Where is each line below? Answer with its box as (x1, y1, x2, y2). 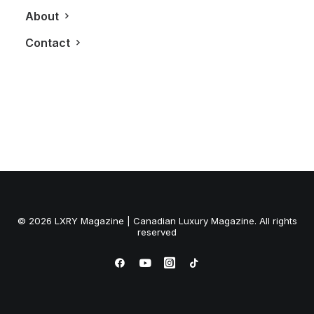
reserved (137, 226, 177, 238)
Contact (25, 36, 70, 50)
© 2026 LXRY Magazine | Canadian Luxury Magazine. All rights (17, 215, 297, 226)
